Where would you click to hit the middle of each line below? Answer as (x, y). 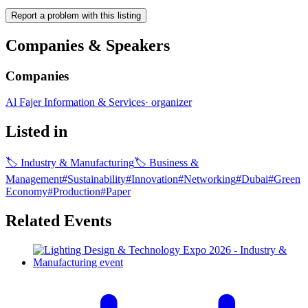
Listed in (36, 132)
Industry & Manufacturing (77, 163)
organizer (172, 102)
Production (77, 192)
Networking (210, 179)
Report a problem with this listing (76, 15)
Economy (26, 192)
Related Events (58, 221)
